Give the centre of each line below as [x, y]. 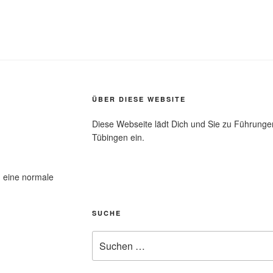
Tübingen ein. [118, 137]
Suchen [107, 237]
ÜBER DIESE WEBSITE [139, 99]
